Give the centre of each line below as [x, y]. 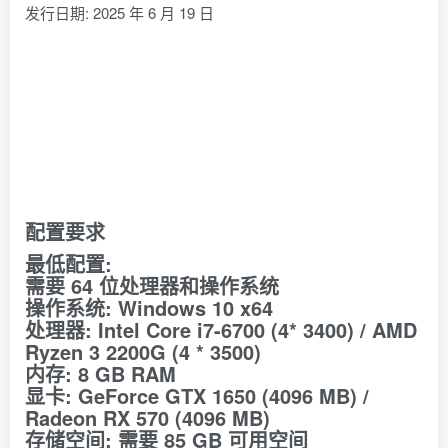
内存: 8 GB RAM [100, 373]
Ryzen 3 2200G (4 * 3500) [143, 351]
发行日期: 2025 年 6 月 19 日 [119, 12]
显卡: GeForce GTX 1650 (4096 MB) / [197, 395]
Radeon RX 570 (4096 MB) [147, 417]
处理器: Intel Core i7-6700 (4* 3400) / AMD [221, 329]
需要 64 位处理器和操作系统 [152, 285]
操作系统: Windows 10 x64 [149, 307]
